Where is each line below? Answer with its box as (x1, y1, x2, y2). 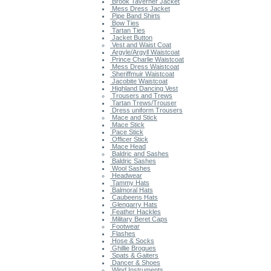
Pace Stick (110, 128, 143, 135)
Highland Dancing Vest (110, 84, 178, 92)
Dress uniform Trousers (110, 106, 183, 114)
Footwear (110, 222, 140, 230)
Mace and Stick (110, 113, 157, 121)
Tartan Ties (110, 26, 145, 34)
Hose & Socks (110, 237, 154, 244)
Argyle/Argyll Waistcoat (110, 48, 180, 56)
